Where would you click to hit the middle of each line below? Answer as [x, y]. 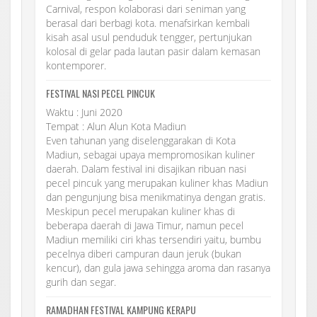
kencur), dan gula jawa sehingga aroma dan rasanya [158, 267]
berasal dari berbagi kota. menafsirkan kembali [148, 23]
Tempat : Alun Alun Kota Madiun [116, 126]
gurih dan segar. [81, 282]
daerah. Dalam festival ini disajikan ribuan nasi [146, 168]
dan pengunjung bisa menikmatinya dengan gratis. [156, 197]
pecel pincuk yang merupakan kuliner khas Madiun [157, 183]
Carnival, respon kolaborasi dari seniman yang [146, 8]
